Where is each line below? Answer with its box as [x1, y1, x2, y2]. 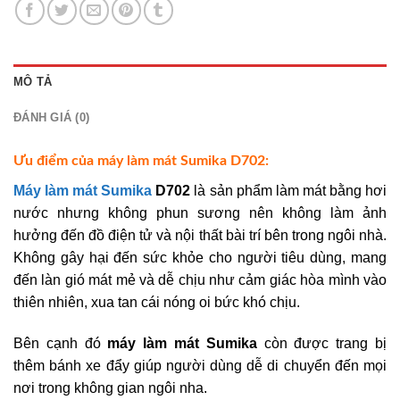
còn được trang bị [256, 336, 387, 352]
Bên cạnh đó [13, 336, 108, 352]
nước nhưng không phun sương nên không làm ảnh [13, 205, 387, 221]
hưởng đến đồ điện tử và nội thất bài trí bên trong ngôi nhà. [13, 228, 387, 244]
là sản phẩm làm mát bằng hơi [190, 183, 387, 199]
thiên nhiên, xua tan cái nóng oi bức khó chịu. [13, 295, 300, 311]
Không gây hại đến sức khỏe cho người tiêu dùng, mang [13, 250, 387, 266]
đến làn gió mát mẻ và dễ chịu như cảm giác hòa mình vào [13, 272, 387, 288]
